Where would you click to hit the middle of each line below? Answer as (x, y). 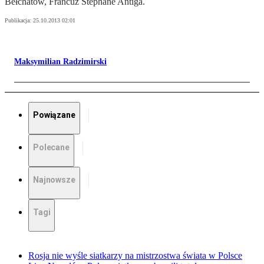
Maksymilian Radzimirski (60, 62)
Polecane (51, 148)
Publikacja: (19, 21)
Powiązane (54, 115)
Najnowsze (54, 180)
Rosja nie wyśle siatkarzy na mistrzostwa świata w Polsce (135, 256)
